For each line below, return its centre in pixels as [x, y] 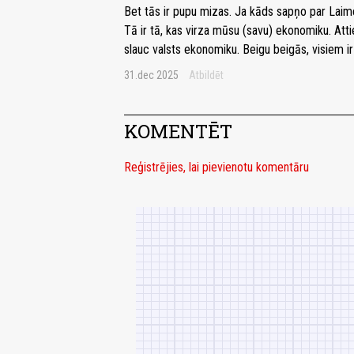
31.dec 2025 [151, 75]
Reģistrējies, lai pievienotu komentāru [217, 168]
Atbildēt [206, 75]
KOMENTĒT [178, 132]
